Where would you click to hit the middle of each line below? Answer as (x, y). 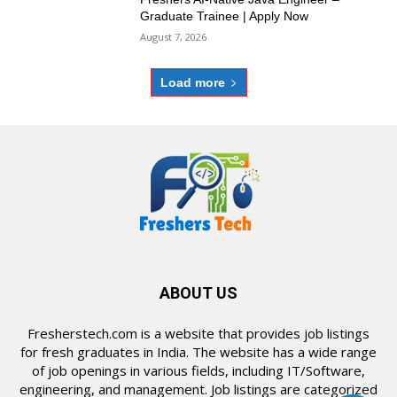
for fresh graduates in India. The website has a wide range (198, 351)
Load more (192, 82)
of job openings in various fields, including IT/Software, (198, 370)
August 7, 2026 (174, 37)
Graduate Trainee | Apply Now (225, 16)
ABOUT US (198, 292)
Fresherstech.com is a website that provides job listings (198, 333)
